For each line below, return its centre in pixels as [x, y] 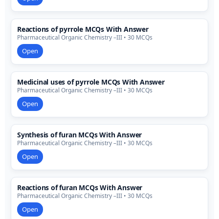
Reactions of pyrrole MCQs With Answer [83, 29]
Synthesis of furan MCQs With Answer [80, 135]
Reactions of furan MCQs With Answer [80, 188]
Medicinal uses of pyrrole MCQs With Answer [91, 82]
